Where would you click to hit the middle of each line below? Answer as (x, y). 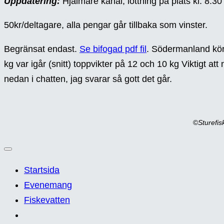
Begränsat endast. (42, 49)
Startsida (42, 170)
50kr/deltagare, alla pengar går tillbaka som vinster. (106, 25)
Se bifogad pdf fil (113, 49)
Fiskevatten (47, 200)
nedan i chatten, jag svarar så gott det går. (88, 79)
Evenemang (48, 185)
